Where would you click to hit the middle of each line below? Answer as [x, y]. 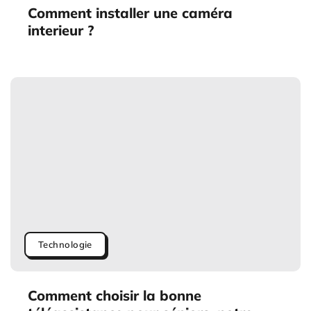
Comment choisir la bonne [115, 295]
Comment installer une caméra [130, 13]
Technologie [65, 245]
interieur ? [61, 31]
